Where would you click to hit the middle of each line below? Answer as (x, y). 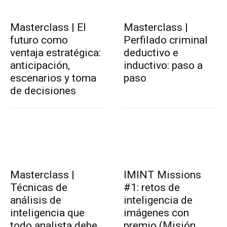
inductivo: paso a (163, 66)
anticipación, (40, 66)
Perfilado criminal (166, 40)
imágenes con (156, 213)
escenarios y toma (53, 78)
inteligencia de (158, 200)
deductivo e (151, 53)
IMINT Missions (162, 175)
